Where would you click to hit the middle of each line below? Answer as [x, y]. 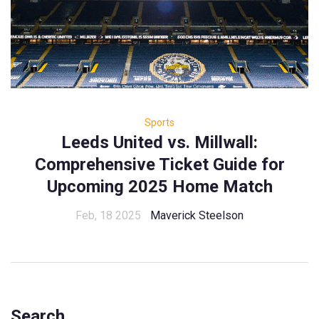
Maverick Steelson [197, 216]
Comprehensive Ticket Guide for [159, 165]
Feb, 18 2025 [108, 216]
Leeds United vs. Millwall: [159, 143]
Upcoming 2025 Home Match [159, 187]
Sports [159, 123]
